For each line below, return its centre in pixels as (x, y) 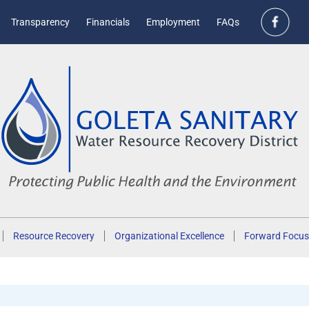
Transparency (40, 22)
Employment (173, 22)
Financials (108, 22)
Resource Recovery (53, 236)
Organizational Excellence (169, 236)
